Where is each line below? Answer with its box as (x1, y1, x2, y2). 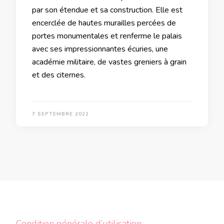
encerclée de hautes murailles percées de (32, 17, 176, 28)
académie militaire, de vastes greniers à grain (32, 56, 186, 67)
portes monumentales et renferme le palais (32, 30, 182, 41)
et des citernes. (32, 69, 85, 80)
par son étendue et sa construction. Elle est (32, 4, 182, 15)
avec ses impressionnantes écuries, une (32, 43, 168, 54)
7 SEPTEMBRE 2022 (32, 110, 89, 117)
